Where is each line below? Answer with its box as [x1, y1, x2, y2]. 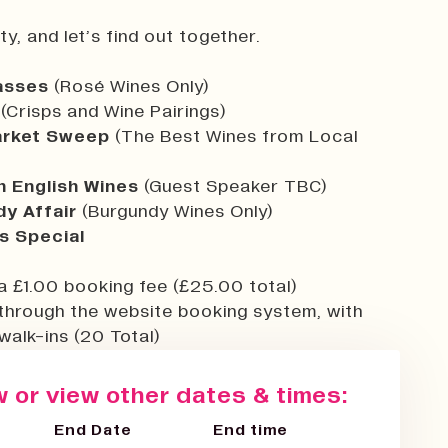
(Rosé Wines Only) [54, 77, 210, 96]
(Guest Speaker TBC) [139, 177, 328, 196]
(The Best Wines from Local [110, 127, 358, 146]
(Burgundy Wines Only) [77, 202, 274, 221]
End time [213, 421, 288, 438]
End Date [54, 421, 132, 438]
